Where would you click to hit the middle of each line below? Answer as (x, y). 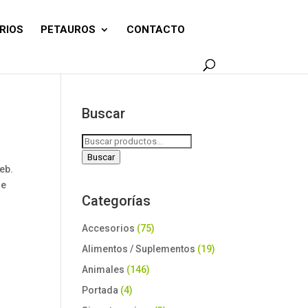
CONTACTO (156, 30)
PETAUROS (68, 30)
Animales (103, 269)
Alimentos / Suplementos (139, 249)
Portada (100, 290)
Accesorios (109, 228)
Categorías (117, 201)
